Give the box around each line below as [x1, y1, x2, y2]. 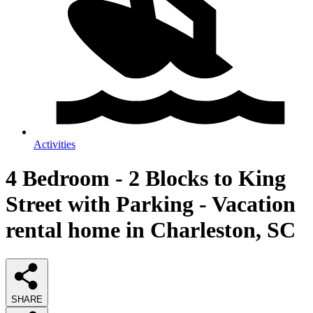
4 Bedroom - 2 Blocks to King [6, 166, 286, 191]
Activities [34, 138, 75, 150]
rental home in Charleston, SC [6, 217, 296, 243]
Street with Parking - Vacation [6, 191, 296, 217]
